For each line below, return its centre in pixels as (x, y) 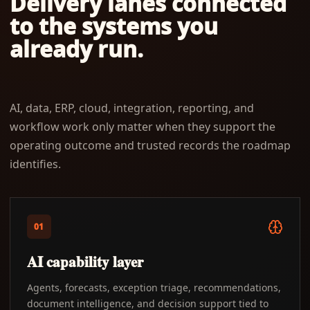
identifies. (35, 164)
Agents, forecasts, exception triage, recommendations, (154, 288)
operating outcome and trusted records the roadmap (150, 145)
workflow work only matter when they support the (143, 127)
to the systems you (114, 26)
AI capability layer (85, 262)
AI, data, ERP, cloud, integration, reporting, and (132, 108)
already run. (76, 49)
